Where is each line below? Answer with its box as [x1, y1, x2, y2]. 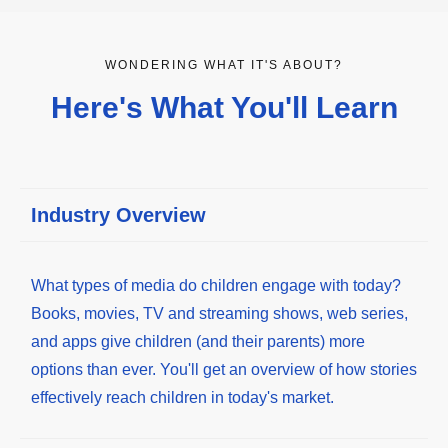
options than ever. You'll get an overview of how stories [31, 360, 417, 378]
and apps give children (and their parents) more [31, 332, 365, 350]
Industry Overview [31, 204, 206, 227]
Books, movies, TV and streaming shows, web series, [31, 304, 408, 322]
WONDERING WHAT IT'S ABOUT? [105, 57, 343, 72]
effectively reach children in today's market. [31, 388, 334, 406]
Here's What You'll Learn [50, 90, 398, 124]
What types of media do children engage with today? [31, 276, 401, 294]
